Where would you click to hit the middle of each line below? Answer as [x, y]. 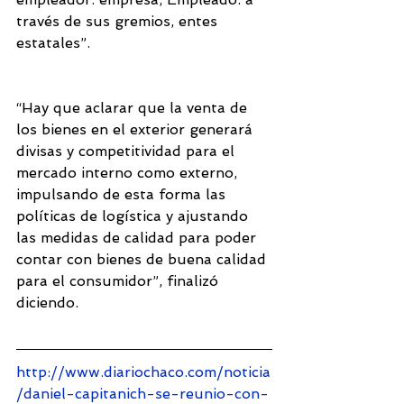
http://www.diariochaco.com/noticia [143, 372]
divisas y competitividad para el [128, 151]
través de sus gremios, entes [119, 22]
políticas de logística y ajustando [134, 216]
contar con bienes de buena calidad [143, 260]
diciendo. [50, 303]
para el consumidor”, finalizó [119, 281]
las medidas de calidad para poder [138, 238]
